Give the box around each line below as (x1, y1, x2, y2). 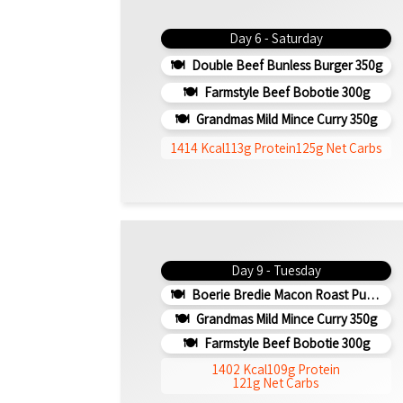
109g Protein (266, 360, 340, 378)
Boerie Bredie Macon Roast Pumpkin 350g (188, 285, 366, 303)
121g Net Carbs (233, 373, 319, 391)
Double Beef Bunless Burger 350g (188, 56, 382, 74)
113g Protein (224, 139, 296, 157)
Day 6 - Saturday (228, 29, 323, 47)
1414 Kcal (170, 139, 225, 157)
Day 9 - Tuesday (230, 261, 321, 279)
